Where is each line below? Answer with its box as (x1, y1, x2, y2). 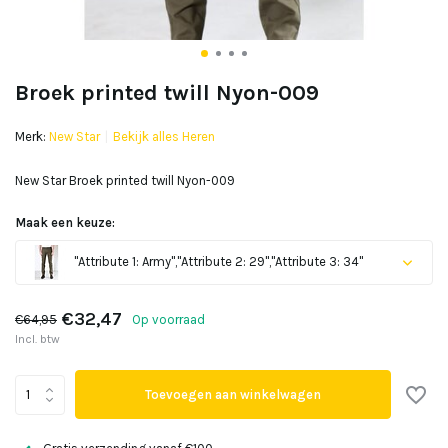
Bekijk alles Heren (113, 129, 215, 144)
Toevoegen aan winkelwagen (145, 387, 322, 402)
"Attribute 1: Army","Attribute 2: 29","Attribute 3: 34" (71, 253, 363, 269)
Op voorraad (132, 311, 205, 327)
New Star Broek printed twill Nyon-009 (15, 173, 235, 188)
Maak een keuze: (15, 215, 115, 230)
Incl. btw (15, 332, 60, 346)
